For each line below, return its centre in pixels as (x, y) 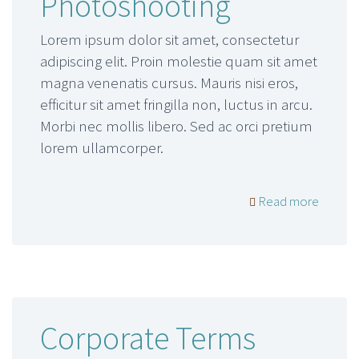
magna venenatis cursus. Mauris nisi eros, (169, 82)
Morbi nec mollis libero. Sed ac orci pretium (176, 125)
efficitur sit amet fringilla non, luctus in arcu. (176, 104)
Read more (287, 201)
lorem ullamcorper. (102, 147)
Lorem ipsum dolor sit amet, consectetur (169, 39)
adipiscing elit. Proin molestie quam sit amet (179, 61)
